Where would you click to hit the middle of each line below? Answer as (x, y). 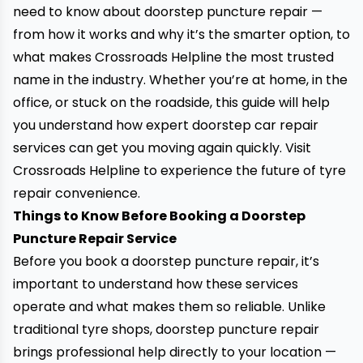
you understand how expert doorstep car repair (166, 125)
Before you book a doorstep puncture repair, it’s (166, 261)
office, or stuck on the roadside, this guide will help (171, 102)
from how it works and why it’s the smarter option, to (181, 34)
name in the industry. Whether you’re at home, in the (180, 80)
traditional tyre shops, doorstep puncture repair (166, 329)
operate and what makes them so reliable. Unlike (169, 307)
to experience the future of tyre (243, 171)
